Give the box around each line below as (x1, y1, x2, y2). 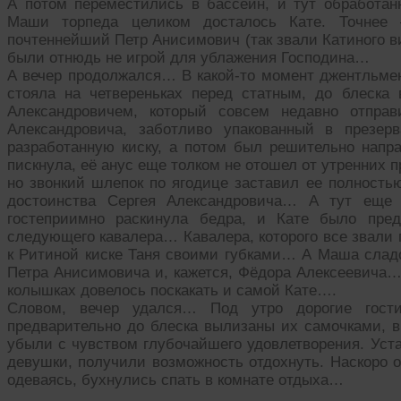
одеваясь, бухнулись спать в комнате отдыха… (7, 371, 344, 389)
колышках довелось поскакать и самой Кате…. (7, 282, 337, 300)
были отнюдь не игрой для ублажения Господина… (7, 49, 370, 67)
